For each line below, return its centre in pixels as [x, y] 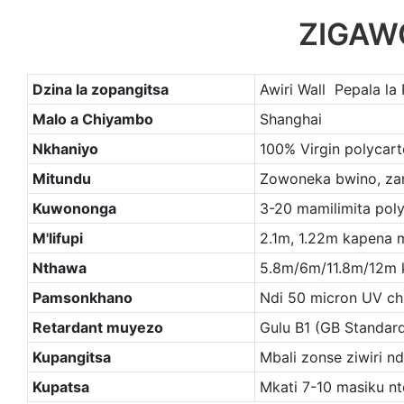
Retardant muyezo [97, 328]
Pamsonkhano [82, 298]
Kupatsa [60, 387]
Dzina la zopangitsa [100, 90]
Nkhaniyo [65, 149]
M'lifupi [57, 239]
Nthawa [59, 268]
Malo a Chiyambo [92, 119]
